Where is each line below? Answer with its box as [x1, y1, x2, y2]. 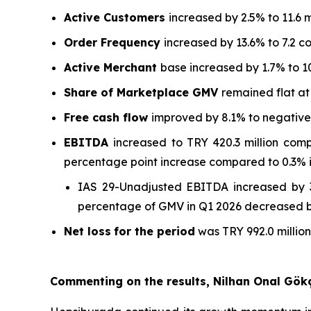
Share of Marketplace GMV [64, 85, 221, 99]
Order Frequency [64, 35, 164, 49]
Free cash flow [64, 110, 151, 124]
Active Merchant [64, 60, 160, 74]
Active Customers [64, 10, 169, 24]
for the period [114, 224, 195, 238]
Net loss [64, 224, 111, 238]
